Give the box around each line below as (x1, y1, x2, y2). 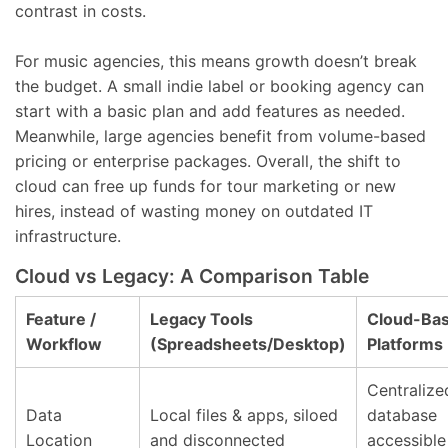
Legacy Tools (150, 309, 253, 329)
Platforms (367, 334, 443, 354)
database (367, 405, 437, 425)
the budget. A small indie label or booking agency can (15, 76, 424, 96)
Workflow (26, 334, 102, 354)
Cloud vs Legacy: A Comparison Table (15, 264, 369, 288)
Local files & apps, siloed (150, 405, 338, 425)
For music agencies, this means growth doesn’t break (15, 51, 417, 71)
